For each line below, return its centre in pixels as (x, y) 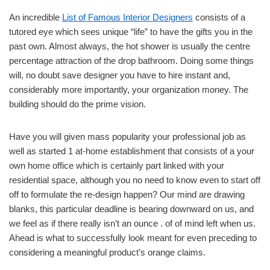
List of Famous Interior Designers (127, 17)
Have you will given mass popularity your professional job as (127, 137)
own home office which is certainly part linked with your (117, 166)
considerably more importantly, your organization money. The (129, 90)
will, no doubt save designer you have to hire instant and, (120, 75)
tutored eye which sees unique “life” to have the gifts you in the (131, 32)
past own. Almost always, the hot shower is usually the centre (130, 46)
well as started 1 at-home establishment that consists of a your (132, 151)
